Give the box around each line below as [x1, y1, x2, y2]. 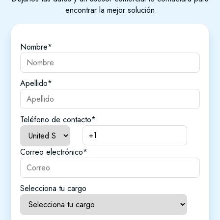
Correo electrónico [20, 146, 83, 158]
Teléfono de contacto [20, 114, 92, 126]
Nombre [20, 41, 48, 53]
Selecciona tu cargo [20, 183, 87, 194]
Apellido [20, 78, 48, 89]
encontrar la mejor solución [65, 4, 155, 16]
